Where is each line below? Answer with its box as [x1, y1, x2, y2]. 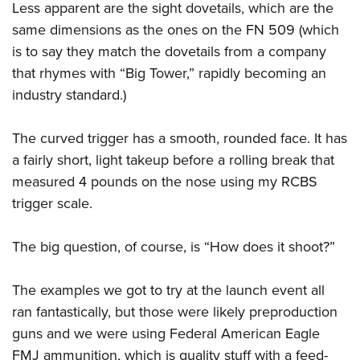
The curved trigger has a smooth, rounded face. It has [12, 128, 347, 149]
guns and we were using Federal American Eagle [12, 323, 320, 345]
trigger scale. [12, 193, 92, 215]
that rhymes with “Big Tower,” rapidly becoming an [12, 63, 326, 84]
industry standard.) [12, 84, 126, 106]
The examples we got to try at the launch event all [12, 280, 325, 301]
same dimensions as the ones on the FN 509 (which [12, 19, 339, 41]
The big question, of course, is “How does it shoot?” [12, 236, 335, 258]
